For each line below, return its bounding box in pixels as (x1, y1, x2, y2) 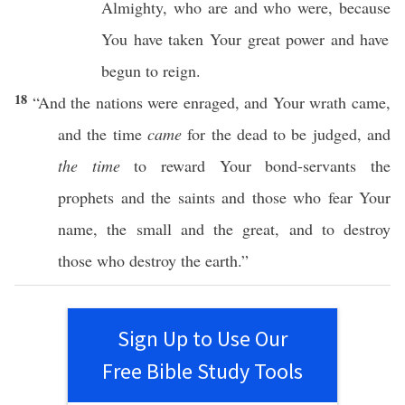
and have (325, 28, 390, 50)
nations (95, 91, 143, 113)
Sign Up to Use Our (118, 325, 287, 353)
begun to (101, 60, 163, 81)
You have (101, 28, 169, 50)
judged (312, 123, 357, 145)
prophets (58, 186, 114, 208)
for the (181, 123, 237, 145)
